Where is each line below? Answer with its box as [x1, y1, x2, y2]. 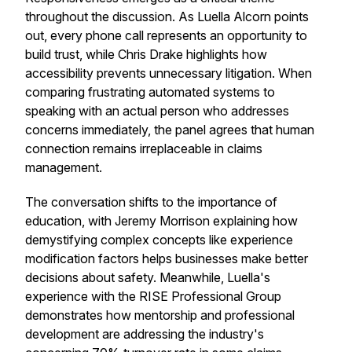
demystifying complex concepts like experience [25, 232, 293, 247]
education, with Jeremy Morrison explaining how [25, 213, 298, 229]
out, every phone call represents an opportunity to [25, 27, 307, 43]
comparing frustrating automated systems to [25, 84, 275, 100]
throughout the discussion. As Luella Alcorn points [25, 9, 309, 24]
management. [25, 159, 102, 175]
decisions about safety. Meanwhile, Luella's [25, 269, 270, 285]
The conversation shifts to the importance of [25, 194, 277, 210]
